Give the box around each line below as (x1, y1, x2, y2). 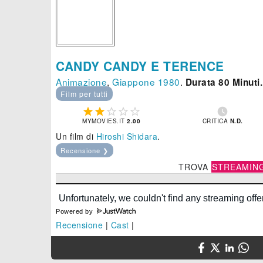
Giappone (112, 75, 155, 89)
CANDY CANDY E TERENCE (56, 57, 224, 75)
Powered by (56, 208, 95, 215)
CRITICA (202, 117, 230, 126)
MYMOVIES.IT (82, 117, 127, 126)
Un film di (56, 130, 96, 143)
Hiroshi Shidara (96, 130, 157, 143)
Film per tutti (60, 89, 108, 99)
